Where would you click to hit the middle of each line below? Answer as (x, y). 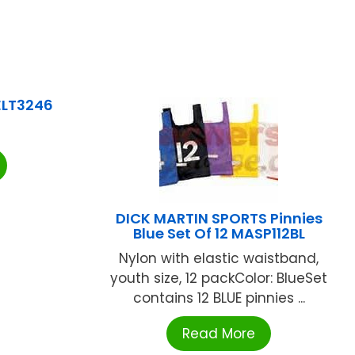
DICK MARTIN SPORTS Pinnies (219, 218)
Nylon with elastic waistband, (219, 258)
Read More (219, 333)
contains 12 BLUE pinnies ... (219, 298)
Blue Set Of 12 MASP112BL (219, 233)
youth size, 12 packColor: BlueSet (219, 278)
